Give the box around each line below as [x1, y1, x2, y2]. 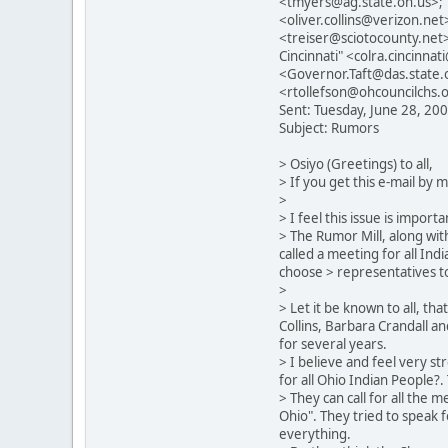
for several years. [279, 334, 387, 353]
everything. [279, 424, 354, 443]
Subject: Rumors [279, 118, 379, 137]
